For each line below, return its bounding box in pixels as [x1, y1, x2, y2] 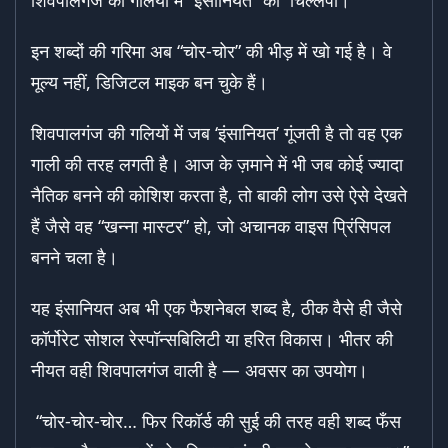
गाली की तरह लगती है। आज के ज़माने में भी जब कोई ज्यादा [31, 152, 403, 177]
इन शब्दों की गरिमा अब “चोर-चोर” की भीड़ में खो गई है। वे [31, 39, 392, 64]
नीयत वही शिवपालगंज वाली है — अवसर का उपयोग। [31, 358, 368, 383]
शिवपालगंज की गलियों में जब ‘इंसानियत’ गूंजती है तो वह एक [31, 121, 402, 146]
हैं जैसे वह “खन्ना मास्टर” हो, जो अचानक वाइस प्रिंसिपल [31, 214, 391, 239]
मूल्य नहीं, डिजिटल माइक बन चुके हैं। [31, 70, 268, 95]
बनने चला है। [31, 245, 118, 270]
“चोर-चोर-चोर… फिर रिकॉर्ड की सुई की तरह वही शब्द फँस [31, 409, 401, 434]
